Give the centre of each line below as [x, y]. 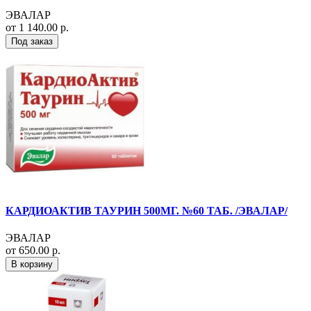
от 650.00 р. [33, 251]
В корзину [32, 264]
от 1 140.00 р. [37, 27]
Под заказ [32, 41]
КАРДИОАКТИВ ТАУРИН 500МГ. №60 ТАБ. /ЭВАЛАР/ [146, 211]
